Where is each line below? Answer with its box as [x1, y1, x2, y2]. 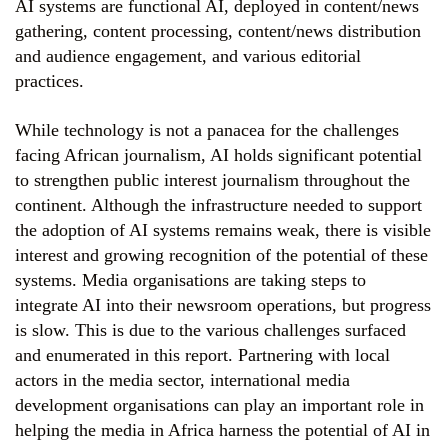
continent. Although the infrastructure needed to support [15, 195, 422, 215]
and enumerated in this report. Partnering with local [15, 345, 390, 365]
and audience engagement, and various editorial [15, 46, 361, 66]
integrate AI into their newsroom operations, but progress [15, 295, 431, 315]
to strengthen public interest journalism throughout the [15, 170, 410, 190]
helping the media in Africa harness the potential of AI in [15, 420, 430, 440]
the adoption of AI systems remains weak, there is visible [15, 220, 431, 240]
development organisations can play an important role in [15, 395, 424, 415]
